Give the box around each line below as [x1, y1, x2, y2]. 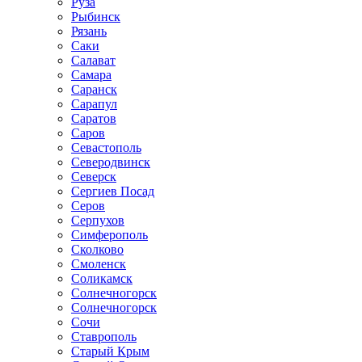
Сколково [71, 242, 124, 256]
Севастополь [71, 141, 141, 154]
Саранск [71, 82, 117, 96]
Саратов [71, 112, 116, 125]
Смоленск [71, 257, 126, 271]
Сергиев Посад [71, 184, 154, 198]
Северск [71, 170, 116, 183]
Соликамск [71, 271, 133, 285]
